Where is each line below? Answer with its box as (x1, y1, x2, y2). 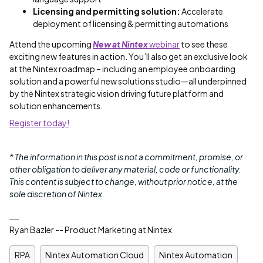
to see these (180, 39, 228, 49)
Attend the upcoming (9, 39, 93, 49)
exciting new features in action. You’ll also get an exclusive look (9, 51, 248, 62)
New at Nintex (93, 39, 148, 49)
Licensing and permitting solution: (33, 6, 180, 16)
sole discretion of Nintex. (9, 188, 104, 199)
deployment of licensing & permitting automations (33, 18, 228, 29)
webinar (148, 39, 180, 49)
